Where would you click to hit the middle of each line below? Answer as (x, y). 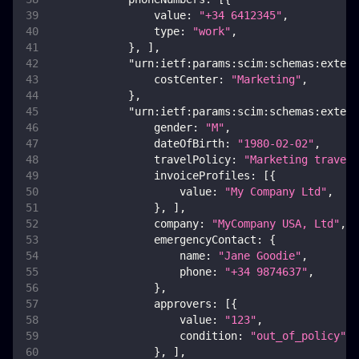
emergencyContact (205, 240)
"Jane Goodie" (260, 256)
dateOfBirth (189, 144)
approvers (183, 304)
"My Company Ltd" (276, 192)
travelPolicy (192, 160)
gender (173, 128)
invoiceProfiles (202, 176)
